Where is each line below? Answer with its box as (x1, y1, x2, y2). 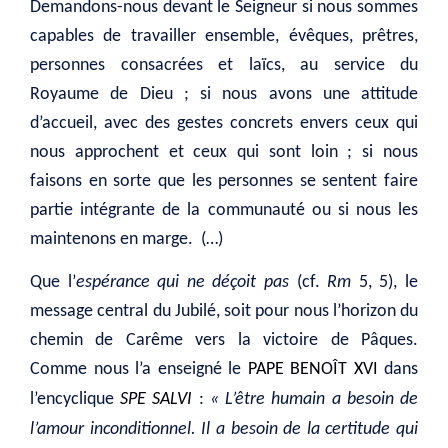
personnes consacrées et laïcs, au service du (30, 55, 418, 75)
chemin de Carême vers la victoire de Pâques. (30, 331, 418, 351)
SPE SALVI (120, 390, 193, 410)
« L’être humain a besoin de (209, 390, 419, 410)
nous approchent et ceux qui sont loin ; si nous (30, 142, 418, 162)
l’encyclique (30, 390, 121, 410)
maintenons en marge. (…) (30, 229, 223, 249)
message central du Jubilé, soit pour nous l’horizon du (30, 302, 418, 322)
